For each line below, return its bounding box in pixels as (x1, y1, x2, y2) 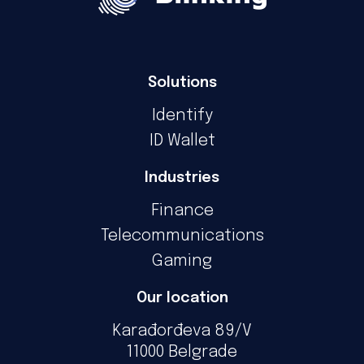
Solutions (147, 76, 217, 91)
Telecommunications (100, 227, 264, 245)
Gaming (152, 253, 212, 271)
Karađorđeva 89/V (112, 323, 252, 340)
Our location (136, 291, 228, 306)
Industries (145, 171, 219, 186)
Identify (151, 107, 213, 125)
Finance (150, 202, 214, 220)
